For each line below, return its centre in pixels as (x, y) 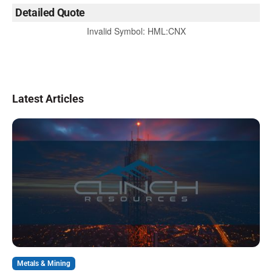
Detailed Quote (50, 13)
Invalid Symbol (114, 31)
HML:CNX (166, 31)
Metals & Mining (44, 263)
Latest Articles (48, 99)
